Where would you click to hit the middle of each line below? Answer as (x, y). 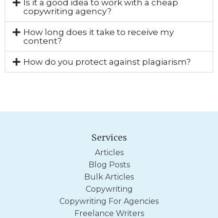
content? (42, 41)
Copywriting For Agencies (109, 201)
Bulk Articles (109, 177)
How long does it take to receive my (98, 32)
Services (109, 137)
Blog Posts (109, 164)
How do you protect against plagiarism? (107, 62)
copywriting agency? (67, 11)
